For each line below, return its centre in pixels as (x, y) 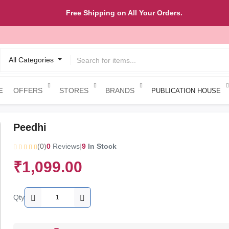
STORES (74, 90)
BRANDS (120, 90)
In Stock (101, 146)
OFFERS (28, 90)
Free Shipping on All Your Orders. (124, 13)
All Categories (32, 60)
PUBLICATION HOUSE (186, 90)
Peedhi (30, 127)
